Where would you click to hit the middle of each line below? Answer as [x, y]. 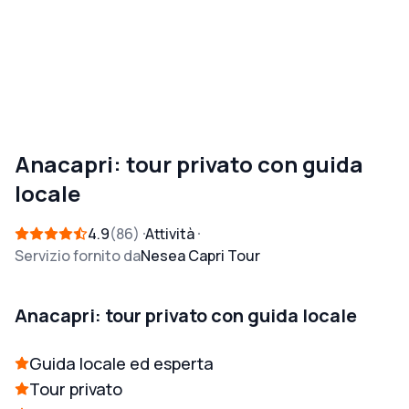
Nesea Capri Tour [200, 256]
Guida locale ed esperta [121, 364]
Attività [170, 234]
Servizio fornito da [78, 256]
